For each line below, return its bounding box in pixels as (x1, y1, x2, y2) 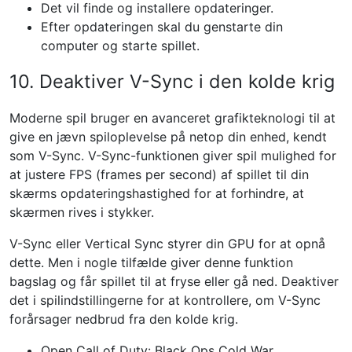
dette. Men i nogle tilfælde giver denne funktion (9, 255, 293, 270)
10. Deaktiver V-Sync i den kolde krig (9, 70, 335, 93)
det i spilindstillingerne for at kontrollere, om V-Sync (9, 292, 321, 308)
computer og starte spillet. (41, 38, 200, 53)
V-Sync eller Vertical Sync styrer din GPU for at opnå (9, 236, 325, 251)
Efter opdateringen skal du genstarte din (41, 19, 283, 35)
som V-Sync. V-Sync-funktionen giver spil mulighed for (9, 148, 336, 163)
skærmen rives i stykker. (9, 204, 154, 220)
